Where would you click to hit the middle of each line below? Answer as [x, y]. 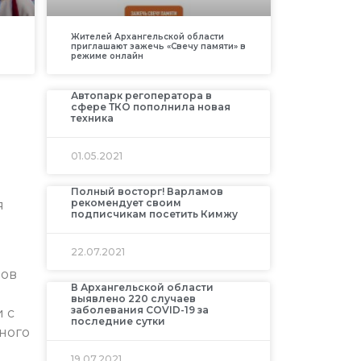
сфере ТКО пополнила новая [150, 107]
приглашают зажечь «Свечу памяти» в [158, 47]
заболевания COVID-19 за [139, 310]
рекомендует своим [126, 203]
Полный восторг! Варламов [147, 192]
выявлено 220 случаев [133, 299]
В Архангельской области [142, 288]
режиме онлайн [107, 56]
